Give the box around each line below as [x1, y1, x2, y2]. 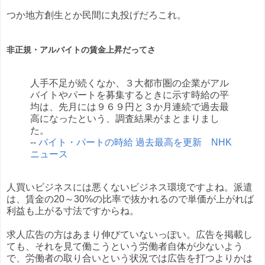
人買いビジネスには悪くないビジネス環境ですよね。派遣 [7, 182, 253, 193]
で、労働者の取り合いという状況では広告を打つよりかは [7, 253, 253, 264]
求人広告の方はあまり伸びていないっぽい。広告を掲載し [7, 230, 253, 240]
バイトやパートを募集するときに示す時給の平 [30, 90, 229, 101]
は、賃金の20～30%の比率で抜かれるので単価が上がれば [7, 194, 254, 205]
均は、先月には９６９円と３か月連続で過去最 [30, 102, 229, 112]
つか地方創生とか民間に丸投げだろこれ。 [7, 10, 186, 21]
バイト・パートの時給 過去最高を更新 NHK [38, 137, 232, 148]
